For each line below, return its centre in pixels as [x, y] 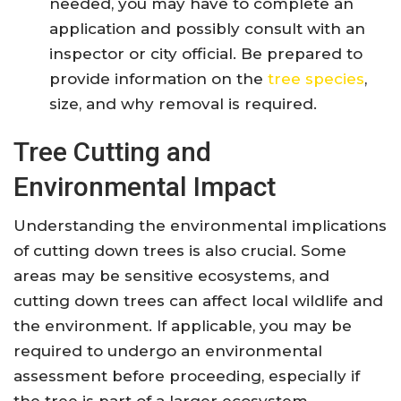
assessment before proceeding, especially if [187, 376]
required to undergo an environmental [168, 351]
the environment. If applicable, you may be [183, 326]
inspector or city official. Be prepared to [206, 54]
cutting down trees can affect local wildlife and [198, 301]
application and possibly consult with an [207, 29]
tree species [316, 79]
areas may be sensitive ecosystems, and [171, 276]
